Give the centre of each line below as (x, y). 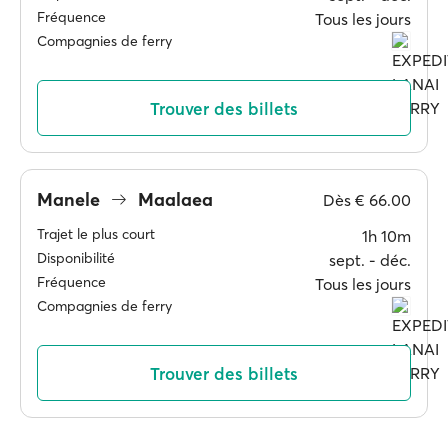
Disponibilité (76, 258)
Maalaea (173, 199)
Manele (71, 199)
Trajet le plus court (96, 234)
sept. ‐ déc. (370, 260)
